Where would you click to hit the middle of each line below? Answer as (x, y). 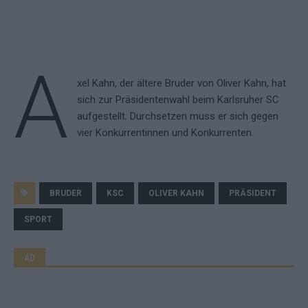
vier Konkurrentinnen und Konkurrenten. (165, 133)
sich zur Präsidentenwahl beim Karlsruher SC (178, 100)
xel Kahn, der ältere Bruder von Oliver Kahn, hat (181, 83)
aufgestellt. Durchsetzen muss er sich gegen (177, 116)
